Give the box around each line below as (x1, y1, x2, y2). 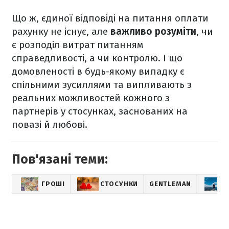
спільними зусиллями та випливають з (12, 78, 192, 90)
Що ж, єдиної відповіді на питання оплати (12, 12, 209, 24)
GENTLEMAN (149, 179, 192, 188)
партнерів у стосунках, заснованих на (12, 105, 188, 117)
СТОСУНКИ (100, 179, 139, 188)
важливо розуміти (110, 25, 196, 37)
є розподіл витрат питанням (12, 38, 143, 51)
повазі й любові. (12, 118, 87, 130)
